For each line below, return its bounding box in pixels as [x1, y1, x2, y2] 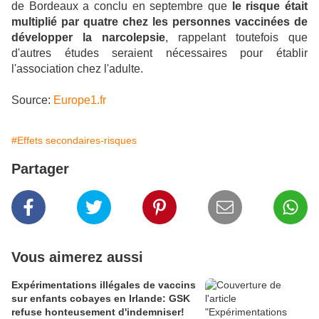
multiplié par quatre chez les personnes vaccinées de [11, 16, 308, 28]
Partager [11, 161, 69, 177]
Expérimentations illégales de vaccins [11, 279, 196, 291]
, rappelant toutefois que [165, 31, 308, 43]
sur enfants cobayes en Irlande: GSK [11, 293, 190, 304]
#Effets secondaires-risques [11, 135, 137, 146]
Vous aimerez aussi [11, 249, 143, 265]
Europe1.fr [53, 94, 106, 106]
